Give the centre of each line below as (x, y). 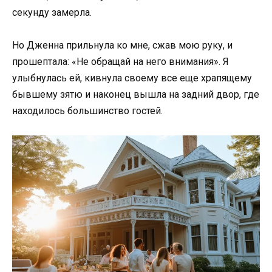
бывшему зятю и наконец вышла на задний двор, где (136, 94)
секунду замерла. (52, 12)
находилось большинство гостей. (87, 110)
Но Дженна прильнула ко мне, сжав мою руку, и (122, 45)
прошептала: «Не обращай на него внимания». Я (121, 61)
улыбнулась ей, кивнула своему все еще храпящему (132, 78)
